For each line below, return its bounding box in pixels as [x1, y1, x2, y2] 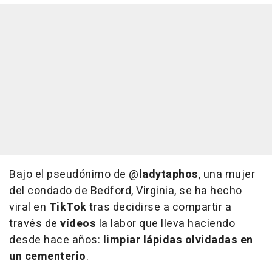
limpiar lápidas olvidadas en [103, 232, 253, 249]
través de [9, 216, 60, 233]
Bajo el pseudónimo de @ [9, 166, 139, 183]
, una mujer [198, 166, 255, 183]
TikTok [49, 199, 87, 216]
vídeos [60, 216, 96, 233]
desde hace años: [9, 232, 103, 249]
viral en [9, 199, 49, 216]
